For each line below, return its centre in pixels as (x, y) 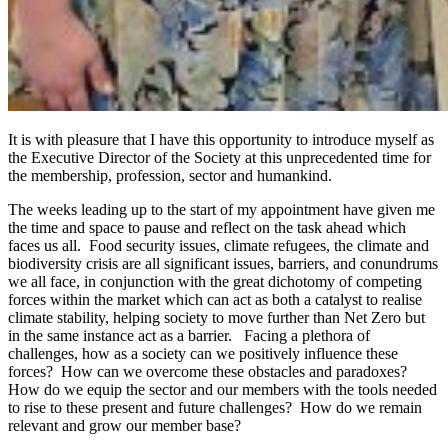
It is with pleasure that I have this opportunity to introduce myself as (221, 139)
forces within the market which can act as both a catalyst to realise (215, 299)
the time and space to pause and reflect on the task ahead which (207, 227)
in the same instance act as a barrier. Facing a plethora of (189, 335)
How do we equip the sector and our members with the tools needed (222, 389)
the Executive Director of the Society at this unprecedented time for (219, 157)
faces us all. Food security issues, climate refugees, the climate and (218, 245)
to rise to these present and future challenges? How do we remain (215, 407)
